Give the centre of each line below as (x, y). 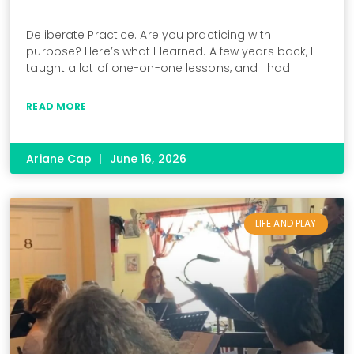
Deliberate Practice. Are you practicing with (149, 35)
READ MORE (56, 107)
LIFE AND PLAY (286, 224)
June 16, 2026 (146, 159)
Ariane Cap (61, 159)
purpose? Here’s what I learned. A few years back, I (170, 52)
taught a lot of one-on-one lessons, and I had (158, 68)
